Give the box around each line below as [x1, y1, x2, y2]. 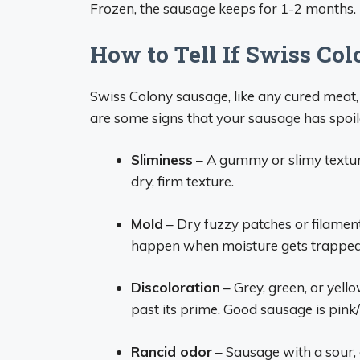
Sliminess [131, 151, 193, 168]
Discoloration [131, 279, 220, 296]
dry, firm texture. [131, 173, 234, 190]
